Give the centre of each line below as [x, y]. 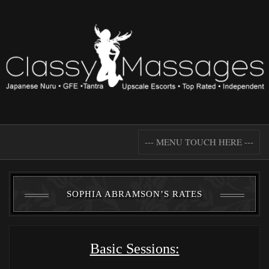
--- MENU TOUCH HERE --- [199, 141]
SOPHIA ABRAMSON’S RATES [134, 194]
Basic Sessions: [134, 248]
